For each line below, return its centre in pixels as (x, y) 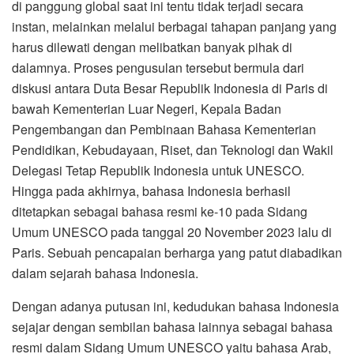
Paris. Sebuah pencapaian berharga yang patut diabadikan (177, 253)
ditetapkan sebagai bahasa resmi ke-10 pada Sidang (160, 212)
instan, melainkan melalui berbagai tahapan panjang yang (174, 27)
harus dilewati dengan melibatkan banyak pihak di (152, 47)
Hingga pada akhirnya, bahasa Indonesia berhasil (151, 191)
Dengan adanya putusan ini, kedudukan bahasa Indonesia (175, 307)
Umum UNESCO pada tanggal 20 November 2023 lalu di (172, 232)
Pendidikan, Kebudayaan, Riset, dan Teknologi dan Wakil (173, 150)
